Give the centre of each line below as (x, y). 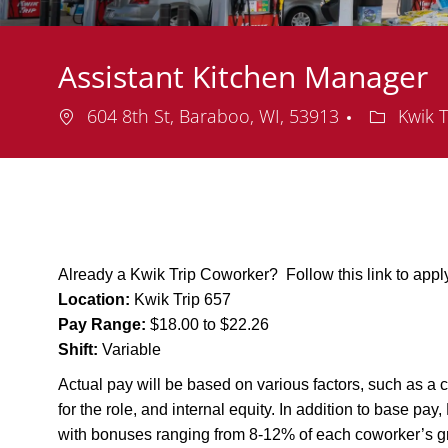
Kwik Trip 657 (182, 300)
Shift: (78, 350)
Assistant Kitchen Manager (243, 77)
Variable (129, 350)
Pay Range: (102, 325)
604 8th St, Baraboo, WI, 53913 (213, 116)
